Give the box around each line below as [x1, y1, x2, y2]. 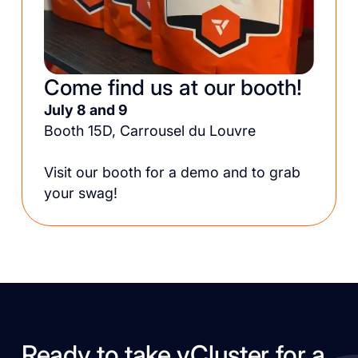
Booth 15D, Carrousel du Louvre [43, 121, 256, 139]
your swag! [43, 184, 117, 201]
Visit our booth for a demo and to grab [43, 163, 300, 181]
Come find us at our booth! [43, 74, 302, 100]
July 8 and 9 [43, 101, 128, 118]
